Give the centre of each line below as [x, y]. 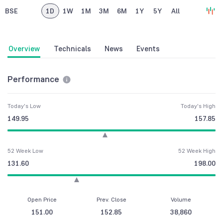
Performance [33, 79]
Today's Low [24, 106]
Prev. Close [111, 200]
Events [148, 49]
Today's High [198, 106]
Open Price [42, 200]
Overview [24, 49]
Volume [181, 200]
